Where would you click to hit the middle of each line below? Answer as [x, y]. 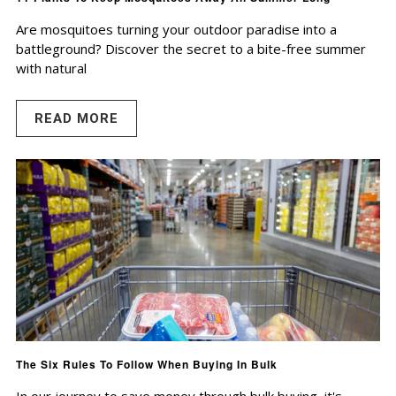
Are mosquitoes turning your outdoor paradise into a [176, 30]
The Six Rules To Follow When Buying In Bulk [147, 365]
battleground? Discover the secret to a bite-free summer [191, 49]
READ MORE [76, 119]
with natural [51, 69]
